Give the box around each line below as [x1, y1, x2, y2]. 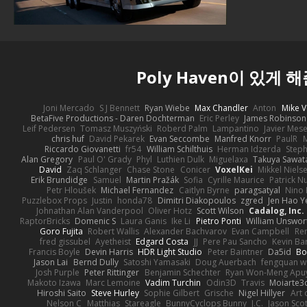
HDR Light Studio [138, 245, 203, 258]
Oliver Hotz [147, 204, 192, 217]
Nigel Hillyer [238, 286, 286, 299]
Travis [241, 276, 265, 288]
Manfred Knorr [214, 132, 272, 145]
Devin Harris [85, 245, 134, 258]
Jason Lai [34, 256, 69, 268]
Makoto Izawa [27, 276, 81, 288]
